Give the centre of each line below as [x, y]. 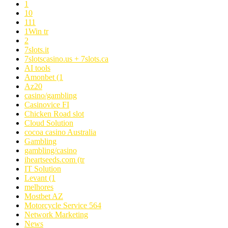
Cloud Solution [49, 123]
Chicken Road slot [54, 114]
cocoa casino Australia [60, 132]
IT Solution [43, 169]
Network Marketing [56, 215]
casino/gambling [51, 96]
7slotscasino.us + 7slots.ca [66, 59]
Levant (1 [40, 178]
